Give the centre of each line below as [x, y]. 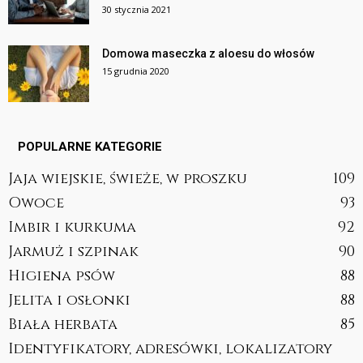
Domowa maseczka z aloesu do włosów [208, 53]
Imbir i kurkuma [72, 227]
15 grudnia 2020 [136, 70]
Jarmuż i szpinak [73, 251]
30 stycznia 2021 [137, 9]
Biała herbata [63, 324]
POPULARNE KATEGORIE [90, 146]
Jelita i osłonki [69, 300]
